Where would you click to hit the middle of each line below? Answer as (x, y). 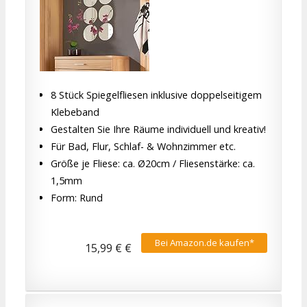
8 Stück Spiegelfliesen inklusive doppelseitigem (156, 95)
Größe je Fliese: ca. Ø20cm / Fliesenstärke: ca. (153, 164)
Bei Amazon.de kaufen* (204, 242)
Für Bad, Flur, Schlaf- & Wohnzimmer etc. (143, 147)
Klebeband (75, 112)
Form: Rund (77, 198)
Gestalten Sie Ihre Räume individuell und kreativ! (158, 130)
